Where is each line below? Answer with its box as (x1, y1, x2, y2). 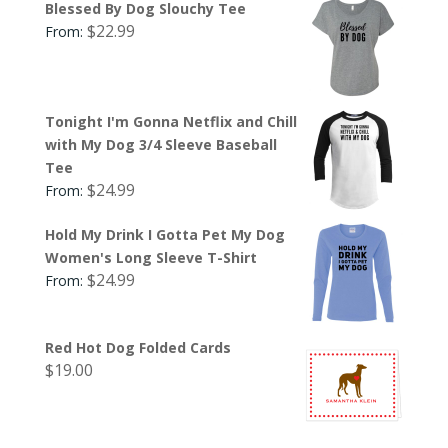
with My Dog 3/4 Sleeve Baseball (44, 134, 277, 154)
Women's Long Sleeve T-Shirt (44, 247, 257, 267)
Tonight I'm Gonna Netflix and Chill (44, 111, 297, 131)
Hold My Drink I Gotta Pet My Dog (44, 224, 285, 244)
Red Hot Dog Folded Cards (44, 337, 231, 357)
